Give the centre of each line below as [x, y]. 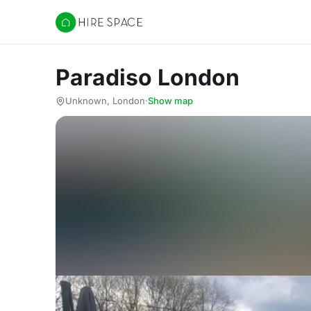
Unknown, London [105, 101]
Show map [170, 101]
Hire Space [84, 29]
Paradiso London [148, 77]
